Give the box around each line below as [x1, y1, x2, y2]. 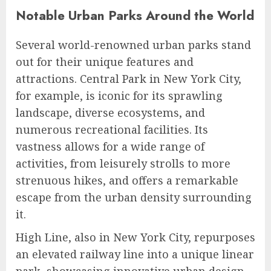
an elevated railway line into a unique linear [16, 247, 254, 262]
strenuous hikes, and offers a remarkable [16, 173, 238, 188]
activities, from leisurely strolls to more [16, 156, 230, 171]
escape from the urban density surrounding [16, 190, 252, 205]
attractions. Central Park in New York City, [16, 71, 241, 87]
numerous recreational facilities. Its [16, 122, 208, 137]
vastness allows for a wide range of [16, 139, 204, 154]
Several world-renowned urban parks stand [16, 38, 251, 53]
